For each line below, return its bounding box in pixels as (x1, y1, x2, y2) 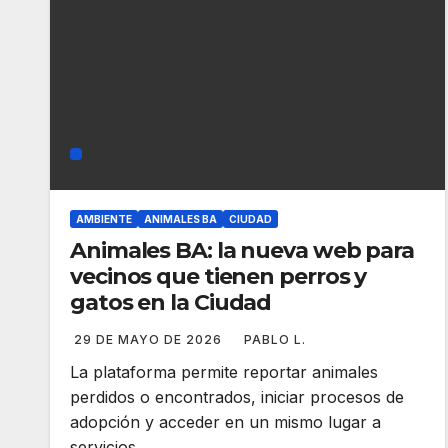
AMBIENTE (76, 213, 132, 225)
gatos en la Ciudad (70, 289, 272, 316)
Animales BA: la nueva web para (70, 237, 414, 264)
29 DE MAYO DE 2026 (74, 332, 226, 347)
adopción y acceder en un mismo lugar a (70, 412, 381, 432)
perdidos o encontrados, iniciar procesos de (70, 387, 404, 407)
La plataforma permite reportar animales (70, 362, 378, 382)
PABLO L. (244, 332, 306, 347)
